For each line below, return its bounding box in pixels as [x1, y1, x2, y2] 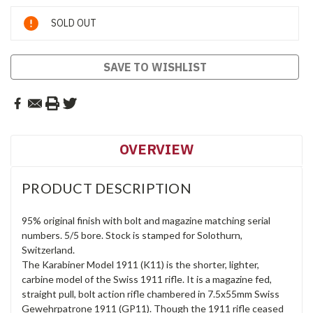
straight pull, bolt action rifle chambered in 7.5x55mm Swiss [22, 288, 279, 300]
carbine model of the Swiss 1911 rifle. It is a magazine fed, [22, 273, 272, 286]
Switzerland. [22, 244, 75, 256]
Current [10, 8, 48, 20]
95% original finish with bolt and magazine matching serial [22, 214, 270, 227]
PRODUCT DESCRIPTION [22, 180, 191, 197]
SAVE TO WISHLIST [103, 60, 207, 75]
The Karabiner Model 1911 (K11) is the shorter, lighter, [22, 259, 259, 271]
